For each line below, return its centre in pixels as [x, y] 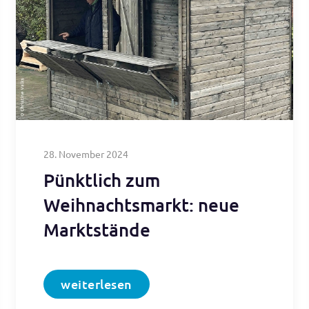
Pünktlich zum [102, 179]
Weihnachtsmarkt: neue [142, 204]
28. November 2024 [86, 153]
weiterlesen [97, 283]
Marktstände [97, 229]
